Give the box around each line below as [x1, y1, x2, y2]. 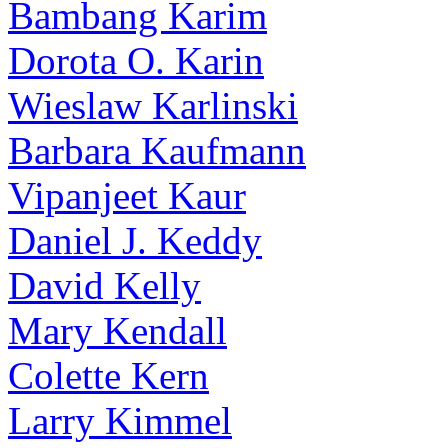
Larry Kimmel [8, 399, 232, 442]
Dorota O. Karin [8, 39, 264, 82]
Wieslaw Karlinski [8, 84, 298, 127]
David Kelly [8, 264, 201, 307]
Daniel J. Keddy [8, 219, 262, 262]
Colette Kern [8, 354, 209, 397]
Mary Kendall [8, 309, 227, 352]
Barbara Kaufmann [8, 129, 306, 172]
